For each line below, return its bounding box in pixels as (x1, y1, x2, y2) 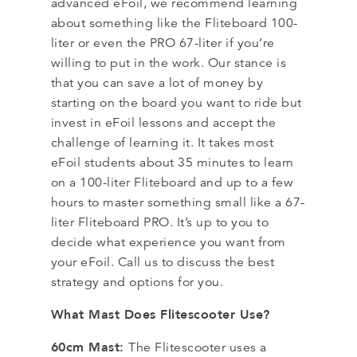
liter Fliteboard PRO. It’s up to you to (50, 214, 269, 230)
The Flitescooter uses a (128, 339, 267, 355)
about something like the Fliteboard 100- (50, 14, 298, 31)
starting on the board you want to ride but (50, 94, 302, 111)
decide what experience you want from (50, 233, 286, 250)
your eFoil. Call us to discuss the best (50, 253, 275, 270)
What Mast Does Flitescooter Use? (50, 305, 275, 324)
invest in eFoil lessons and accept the (50, 114, 277, 131)
